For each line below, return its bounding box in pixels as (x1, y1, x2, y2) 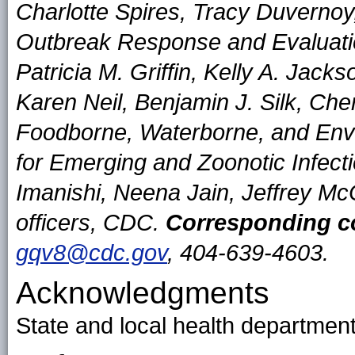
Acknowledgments (16, 275, 269, 310)
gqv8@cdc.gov (16, 239, 167, 265)
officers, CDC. (16, 209, 166, 235)
